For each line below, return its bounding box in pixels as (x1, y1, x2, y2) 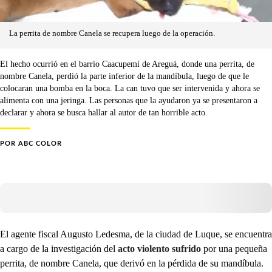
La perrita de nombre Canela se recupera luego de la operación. (9, 29, 215, 38)
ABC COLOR (18, 140, 62, 147)
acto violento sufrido (115, 243, 201, 254)
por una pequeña (201, 243, 267, 254)
